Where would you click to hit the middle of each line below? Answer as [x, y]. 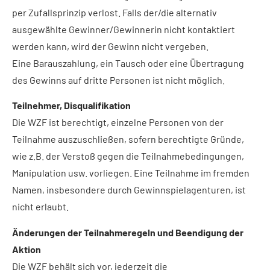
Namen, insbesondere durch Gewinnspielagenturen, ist [129, 190]
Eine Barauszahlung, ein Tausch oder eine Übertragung [128, 63]
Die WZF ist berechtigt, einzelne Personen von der [118, 122]
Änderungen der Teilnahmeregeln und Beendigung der [128, 232]
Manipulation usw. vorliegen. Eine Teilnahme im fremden [131, 173]
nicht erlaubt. [40, 207]
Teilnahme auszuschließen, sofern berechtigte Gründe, [128, 139]
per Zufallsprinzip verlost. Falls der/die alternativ [115, 13]
